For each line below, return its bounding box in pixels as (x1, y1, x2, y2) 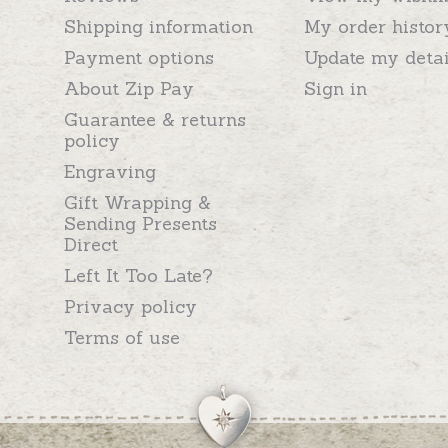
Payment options (64, 45, 214, 69)
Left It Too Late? (64, 263, 213, 287)
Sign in (304, 76, 367, 100)
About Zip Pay (64, 76, 194, 100)
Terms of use (64, 325, 180, 349)
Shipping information (64, 14, 253, 38)
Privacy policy (64, 294, 197, 318)
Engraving (64, 159, 156, 183)
